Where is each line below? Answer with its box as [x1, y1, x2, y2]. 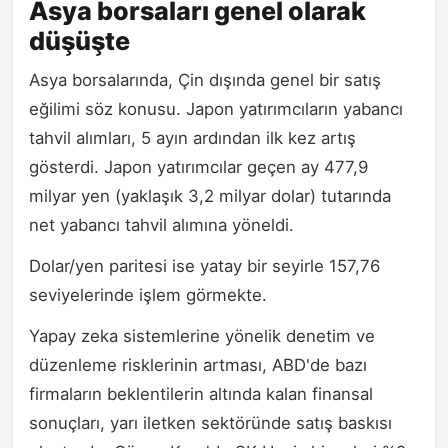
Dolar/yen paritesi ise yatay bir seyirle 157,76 [29, 256, 380, 277]
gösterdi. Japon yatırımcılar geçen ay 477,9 [29, 157, 368, 178]
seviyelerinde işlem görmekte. [29, 285, 267, 306]
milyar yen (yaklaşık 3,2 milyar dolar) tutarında [29, 186, 391, 207]
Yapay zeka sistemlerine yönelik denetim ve [29, 326, 375, 347]
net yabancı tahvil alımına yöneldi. [29, 215, 294, 236]
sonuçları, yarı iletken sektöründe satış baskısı [29, 413, 392, 434]
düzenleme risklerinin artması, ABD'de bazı [29, 355, 367, 376]
